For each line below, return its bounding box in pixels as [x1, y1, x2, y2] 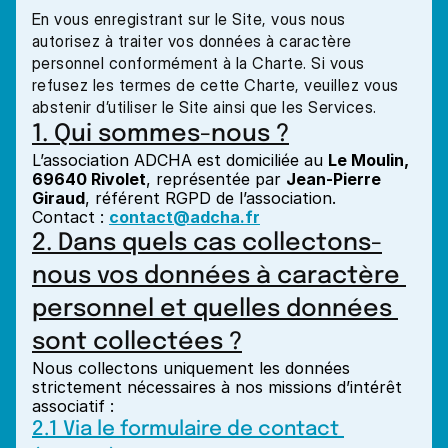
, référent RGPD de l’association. [85, 188, 336, 208]
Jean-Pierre [286, 169, 381, 189]
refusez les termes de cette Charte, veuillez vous [32, 75, 399, 95]
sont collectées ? [32, 330, 242, 355]
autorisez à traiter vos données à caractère [32, 31, 352, 51]
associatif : [32, 396, 114, 416]
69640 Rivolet [32, 169, 146, 189]
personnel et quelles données [32, 297, 392, 322]
